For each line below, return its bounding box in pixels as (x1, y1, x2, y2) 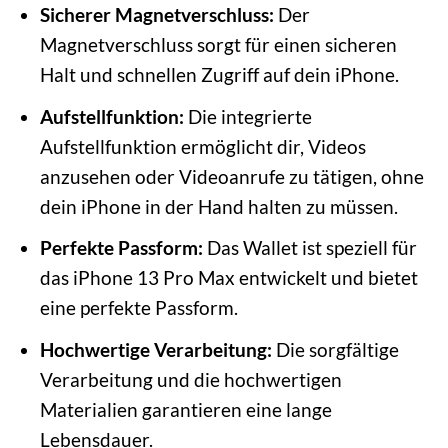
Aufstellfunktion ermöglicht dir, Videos (39, 134, 366, 158)
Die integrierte (183, 104, 312, 128)
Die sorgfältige (271, 337, 399, 361)
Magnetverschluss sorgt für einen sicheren (39, 32, 397, 56)
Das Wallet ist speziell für (202, 236, 417, 260)
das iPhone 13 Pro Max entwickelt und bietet (39, 266, 418, 290)
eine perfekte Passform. (39, 296, 238, 320)
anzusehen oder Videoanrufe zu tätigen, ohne (39, 164, 424, 188)
